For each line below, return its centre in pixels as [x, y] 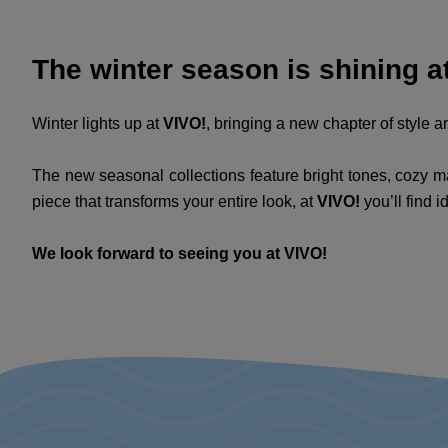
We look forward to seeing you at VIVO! [179, 253]
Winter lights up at [97, 123]
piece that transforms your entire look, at [174, 201]
